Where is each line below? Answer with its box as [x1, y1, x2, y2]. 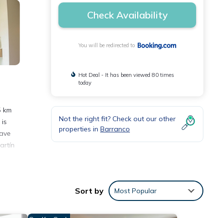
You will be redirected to [78, 42, 138, 49]
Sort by [75, 186, 104, 196]
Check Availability [87, 9, 168, 21]
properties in [59, 125, 100, 134]
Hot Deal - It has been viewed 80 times [78, 72, 174, 79]
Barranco [100, 125, 130, 134]
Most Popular [114, 186, 157, 196]
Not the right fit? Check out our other [59, 114, 176, 124]
